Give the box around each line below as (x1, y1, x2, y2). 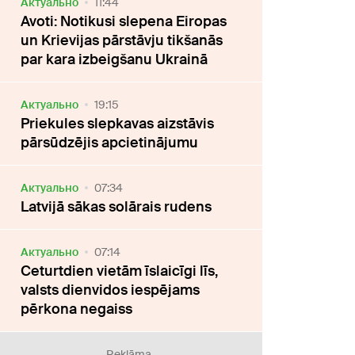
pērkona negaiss (21, 299, 133, 319)
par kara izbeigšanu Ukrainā (21, 49, 208, 69)
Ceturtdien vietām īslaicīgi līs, (21, 261, 219, 281)
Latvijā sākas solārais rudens (21, 197, 212, 216)
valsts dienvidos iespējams (21, 280, 200, 300)
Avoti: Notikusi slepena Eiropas (21, 11, 227, 31)
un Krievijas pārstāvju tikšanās (21, 30, 223, 50)
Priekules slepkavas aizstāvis (21, 113, 215, 133)
